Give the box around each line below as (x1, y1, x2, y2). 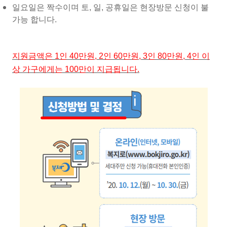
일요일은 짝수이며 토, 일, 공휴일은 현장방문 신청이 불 (12, 3, 209, 12)
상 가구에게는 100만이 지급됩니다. (12, 65, 139, 74)
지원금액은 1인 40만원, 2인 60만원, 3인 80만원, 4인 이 (12, 52, 210, 61)
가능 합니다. (12, 15, 57, 24)
